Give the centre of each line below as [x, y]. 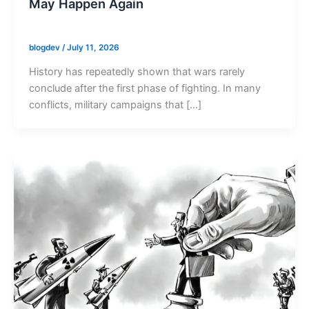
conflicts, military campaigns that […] [115, 104]
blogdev [45, 47]
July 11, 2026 [93, 47]
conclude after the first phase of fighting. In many [144, 88]
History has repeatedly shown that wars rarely [137, 71]
